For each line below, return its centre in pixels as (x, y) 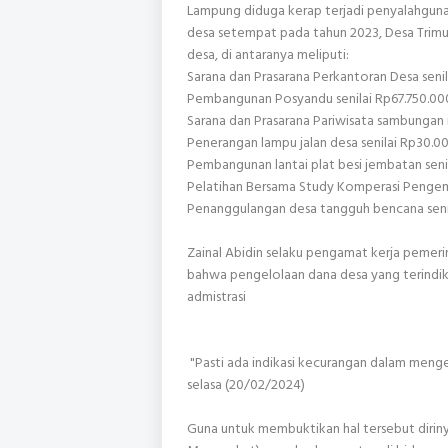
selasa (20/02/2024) (246, 384)
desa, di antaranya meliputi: (269, 54)
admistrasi (216, 296)
